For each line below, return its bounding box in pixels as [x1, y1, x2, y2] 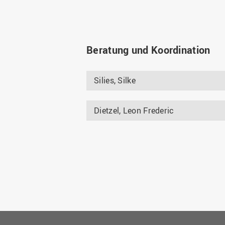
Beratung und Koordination [86, 43, 210, 57]
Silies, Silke [94, 75, 136, 86]
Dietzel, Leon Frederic [94, 104, 174, 116]
